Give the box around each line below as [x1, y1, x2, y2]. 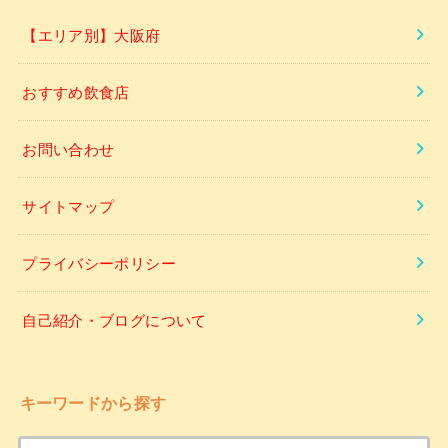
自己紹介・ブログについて [22, 309, 207, 331]
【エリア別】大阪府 [22, 24, 161, 46]
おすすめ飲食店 [22, 81, 130, 103]
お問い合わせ [22, 138, 115, 160]
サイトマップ [22, 195, 115, 217]
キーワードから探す [19, 392, 167, 412]
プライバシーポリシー [22, 252, 176, 274]
